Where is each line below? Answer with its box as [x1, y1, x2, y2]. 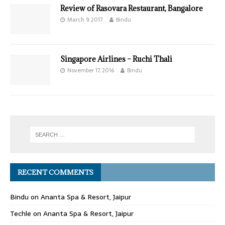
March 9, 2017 [67, 15, 103, 25]
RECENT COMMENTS [18, 168, 93, 177]
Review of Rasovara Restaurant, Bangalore [60, 4, 203, 14]
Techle [10, 208, 31, 219]
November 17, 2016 [67, 66, 114, 75]
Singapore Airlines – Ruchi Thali [60, 54, 172, 64]
